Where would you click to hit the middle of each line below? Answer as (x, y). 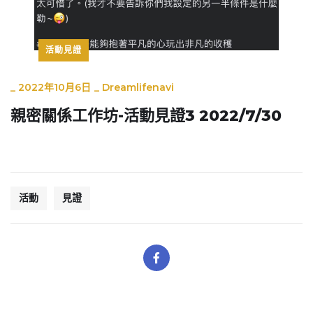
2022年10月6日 (54, 88)
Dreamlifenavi (138, 88)
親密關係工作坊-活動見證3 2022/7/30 (146, 116)
